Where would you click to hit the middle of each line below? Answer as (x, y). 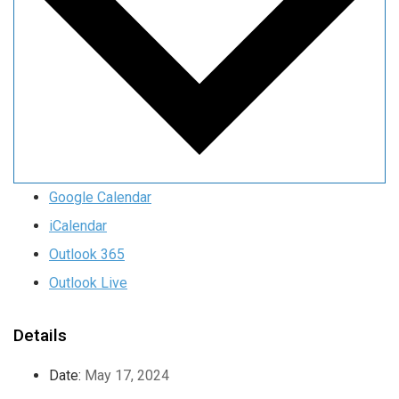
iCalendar (78, 226)
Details (40, 336)
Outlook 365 (87, 255)
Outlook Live (88, 283)
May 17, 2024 (127, 376)
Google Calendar (100, 198)
